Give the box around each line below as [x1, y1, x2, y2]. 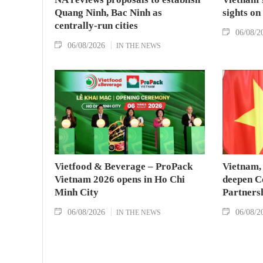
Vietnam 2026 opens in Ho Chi [55, 173, 185, 185]
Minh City [55, 186, 99, 198]
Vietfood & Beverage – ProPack [55, 160, 193, 172]
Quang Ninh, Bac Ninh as [55, 7, 162, 19]
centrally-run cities [55, 20, 138, 32]
